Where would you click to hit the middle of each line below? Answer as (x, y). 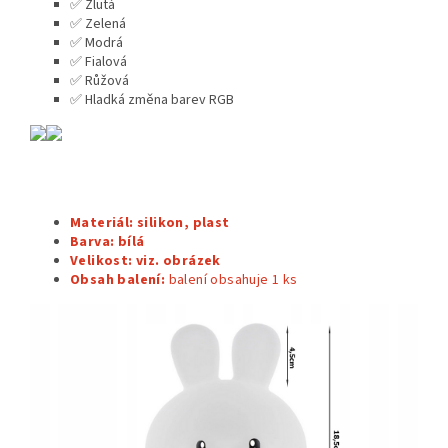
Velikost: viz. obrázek (145, 260)
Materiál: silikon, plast (150, 222)
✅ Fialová (98, 61)
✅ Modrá (96, 42)
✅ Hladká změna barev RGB (152, 99)
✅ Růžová (99, 80)
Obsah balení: (118, 279)
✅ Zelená (98, 23)
